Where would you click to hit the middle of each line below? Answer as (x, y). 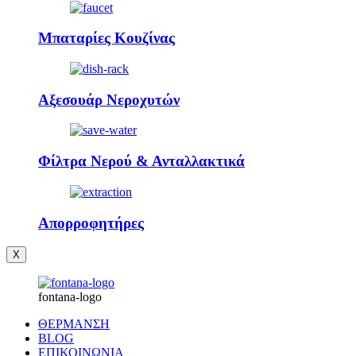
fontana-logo (70, 297)
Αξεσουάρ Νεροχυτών (109, 99)
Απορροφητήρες (91, 222)
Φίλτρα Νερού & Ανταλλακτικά (141, 161)
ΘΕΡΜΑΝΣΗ (74, 324)
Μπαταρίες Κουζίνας (106, 38)
